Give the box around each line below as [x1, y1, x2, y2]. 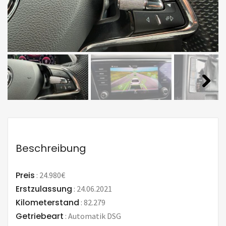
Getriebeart [16, 210, 64, 222]
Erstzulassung [16, 183, 72, 195]
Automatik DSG [67, 210, 121, 221]
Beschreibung [16, 141, 86, 155]
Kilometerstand [16, 196, 79, 208]
